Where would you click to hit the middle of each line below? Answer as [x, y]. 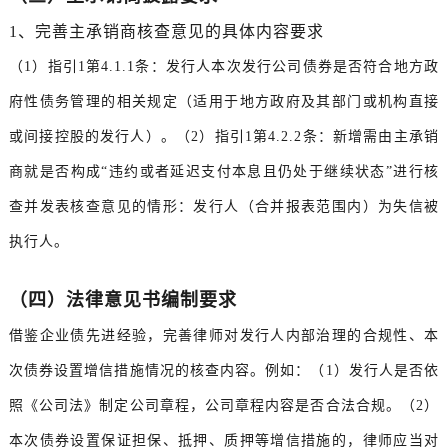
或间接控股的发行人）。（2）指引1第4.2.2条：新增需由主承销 [224, 137]
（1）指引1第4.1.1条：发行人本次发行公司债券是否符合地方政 [224, 67]
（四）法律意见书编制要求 [122, 300]
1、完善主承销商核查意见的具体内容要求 [166, 32]
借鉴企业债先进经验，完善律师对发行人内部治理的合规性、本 [224, 336]
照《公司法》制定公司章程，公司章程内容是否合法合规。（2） [224, 406]
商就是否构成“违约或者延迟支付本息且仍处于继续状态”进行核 [224, 172]
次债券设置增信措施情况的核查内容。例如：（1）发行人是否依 [224, 371]
